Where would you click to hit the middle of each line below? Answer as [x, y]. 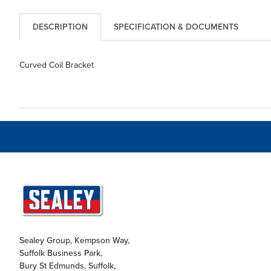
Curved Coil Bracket [56, 65]
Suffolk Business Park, [60, 253]
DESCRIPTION [60, 27]
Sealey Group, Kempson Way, [74, 240]
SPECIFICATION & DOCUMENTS [176, 27]
